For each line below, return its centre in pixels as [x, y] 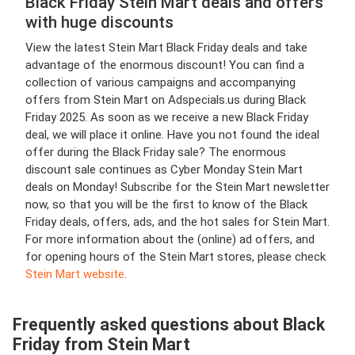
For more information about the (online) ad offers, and [170, 239]
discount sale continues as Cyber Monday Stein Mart [164, 170]
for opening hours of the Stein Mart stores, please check [176, 257]
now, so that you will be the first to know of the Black [166, 204]
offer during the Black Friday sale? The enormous [156, 152]
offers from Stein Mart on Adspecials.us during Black [166, 100]
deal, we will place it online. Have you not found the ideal [172, 135]
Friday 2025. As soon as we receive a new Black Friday [167, 117]
